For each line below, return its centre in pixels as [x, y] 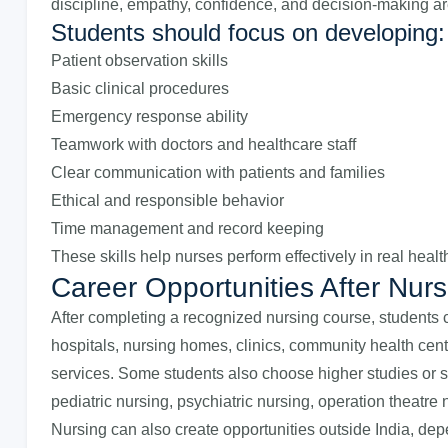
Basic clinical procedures [140, 88]
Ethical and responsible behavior [167, 200]
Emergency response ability [149, 116]
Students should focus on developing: [248, 32]
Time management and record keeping [187, 228]
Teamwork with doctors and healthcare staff [203, 144]
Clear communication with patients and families [218, 172]
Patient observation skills [139, 60]
